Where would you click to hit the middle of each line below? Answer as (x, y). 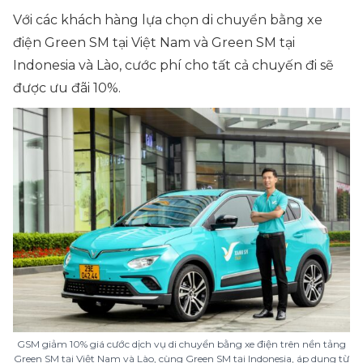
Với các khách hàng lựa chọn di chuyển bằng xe (168, 20)
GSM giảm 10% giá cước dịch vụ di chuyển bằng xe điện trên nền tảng (181, 344)
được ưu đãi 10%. (67, 88)
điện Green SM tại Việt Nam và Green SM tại (154, 43)
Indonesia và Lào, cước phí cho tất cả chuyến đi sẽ (173, 65)
